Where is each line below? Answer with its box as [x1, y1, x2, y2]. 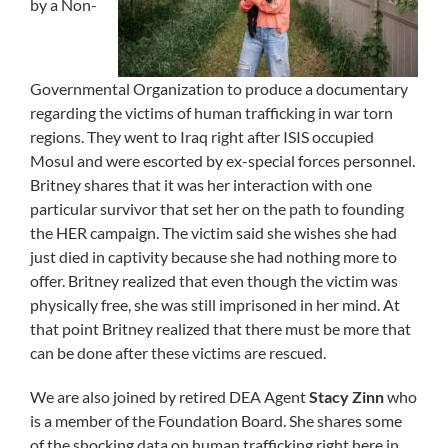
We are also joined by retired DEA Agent [30, 387, 309, 407]
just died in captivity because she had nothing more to [30, 247, 397, 267]
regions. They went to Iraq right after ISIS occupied [30, 127, 374, 147]
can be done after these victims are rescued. [30, 343, 326, 363]
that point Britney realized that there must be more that [30, 319, 411, 339]
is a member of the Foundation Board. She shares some [30, 411, 402, 431]
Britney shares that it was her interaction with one [30, 175, 372, 195]
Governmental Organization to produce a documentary [30, 79, 408, 99]
